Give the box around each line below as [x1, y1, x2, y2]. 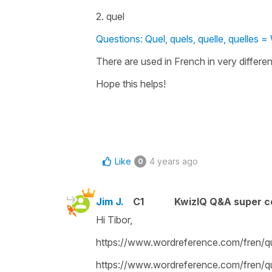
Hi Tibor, [96, 213, 132, 226]
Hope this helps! [96, 77, 166, 90]
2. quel [96, 10, 127, 22]
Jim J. [96, 195, 124, 208]
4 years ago [149, 155, 198, 166]
